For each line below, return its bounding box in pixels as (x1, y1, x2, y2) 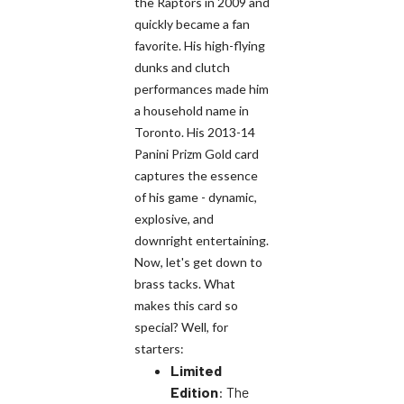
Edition (170, 382, 218, 400)
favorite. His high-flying (134, 37, 265, 53)
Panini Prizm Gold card (134, 145, 259, 161)
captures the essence (134, 167, 258, 183)
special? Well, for (134, 318, 228, 335)
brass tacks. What (134, 275, 235, 291)
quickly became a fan (134, 15, 250, 32)
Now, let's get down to (134, 253, 262, 270)
